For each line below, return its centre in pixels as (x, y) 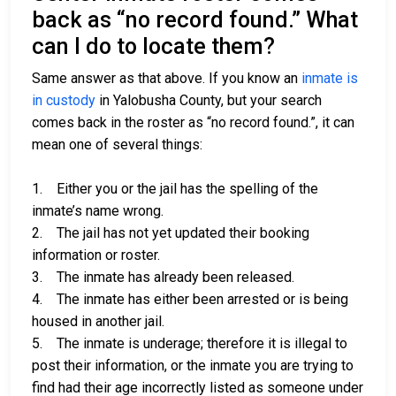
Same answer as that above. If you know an (167, 79)
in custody (64, 101)
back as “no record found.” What (195, 20)
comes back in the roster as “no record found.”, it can (193, 123)
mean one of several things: (117, 145)
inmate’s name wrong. (98, 211)
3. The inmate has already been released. (163, 278)
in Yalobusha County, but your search (209, 101)
